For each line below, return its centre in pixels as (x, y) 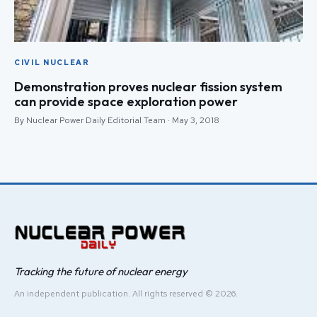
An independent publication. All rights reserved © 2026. (126, 294)
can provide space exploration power (126, 102)
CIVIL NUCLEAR (52, 63)
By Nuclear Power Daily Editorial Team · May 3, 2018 (117, 121)
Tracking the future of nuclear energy (101, 272)
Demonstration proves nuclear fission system (148, 87)
